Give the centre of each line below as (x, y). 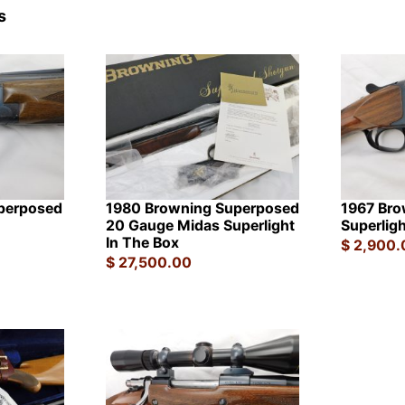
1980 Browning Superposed (202, 208)
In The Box (142, 242)
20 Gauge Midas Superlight (200, 225)
